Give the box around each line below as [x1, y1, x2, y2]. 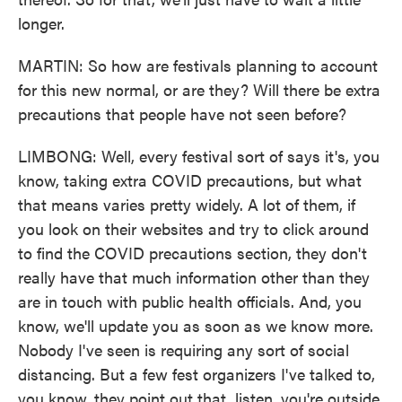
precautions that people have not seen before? [18, 102, 346, 125]
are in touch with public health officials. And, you [18, 290, 362, 312]
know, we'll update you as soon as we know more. [18, 314, 373, 336]
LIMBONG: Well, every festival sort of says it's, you [18, 144, 380, 167]
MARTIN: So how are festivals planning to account [18, 54, 378, 76]
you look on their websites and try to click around [18, 217, 369, 240]
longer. [18, 12, 65, 34]
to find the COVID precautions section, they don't [18, 241, 367, 264]
